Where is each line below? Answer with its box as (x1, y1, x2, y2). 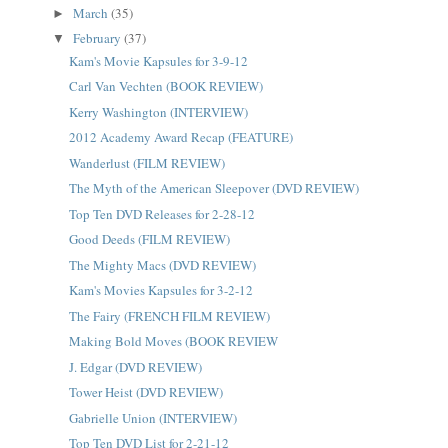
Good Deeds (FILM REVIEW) (68, 230, 230, 248)
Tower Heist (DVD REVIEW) (68, 383, 223, 401)
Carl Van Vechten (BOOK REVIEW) (68, 77, 263, 95)
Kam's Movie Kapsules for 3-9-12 (68, 51, 248, 70)
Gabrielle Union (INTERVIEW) (68, 408, 237, 427)
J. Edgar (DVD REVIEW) (68, 357, 202, 376)
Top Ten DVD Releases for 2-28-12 (68, 204, 255, 223)
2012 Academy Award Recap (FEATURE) (68, 128, 293, 146)
